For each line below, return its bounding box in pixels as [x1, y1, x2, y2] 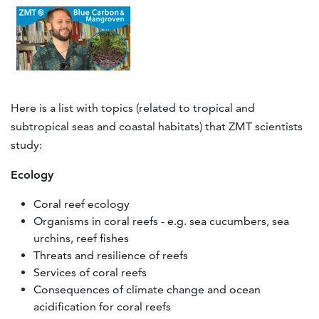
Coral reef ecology [33, 197, 130, 211]
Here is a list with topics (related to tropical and [11, 100, 255, 115]
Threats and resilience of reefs [33, 248, 188, 262]
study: [11, 137, 42, 152]
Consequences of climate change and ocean [33, 282, 261, 296]
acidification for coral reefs [33, 299, 171, 313]
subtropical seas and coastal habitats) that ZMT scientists [11, 119, 303, 133]
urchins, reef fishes [33, 231, 129, 245]
